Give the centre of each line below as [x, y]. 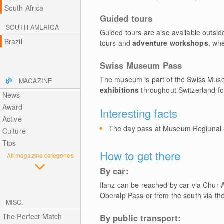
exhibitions [119, 90]
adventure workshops [170, 43]
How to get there [140, 155]
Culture [14, 131]
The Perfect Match [32, 216]
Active [12, 119]
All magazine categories [40, 155]
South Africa [24, 8]
